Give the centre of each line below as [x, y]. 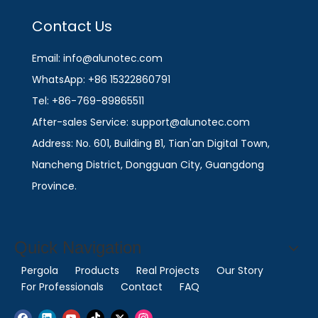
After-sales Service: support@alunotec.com [141, 122]
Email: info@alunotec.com [97, 58]
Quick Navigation [78, 247]
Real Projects [168, 270]
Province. [54, 186]
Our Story [240, 270]
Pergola [40, 270]
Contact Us [72, 26]
